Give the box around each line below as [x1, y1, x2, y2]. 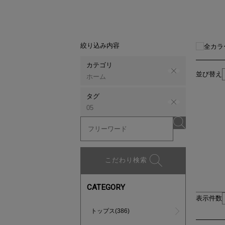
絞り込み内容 [80, 42, 120, 49]
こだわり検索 [104, 156, 147, 164]
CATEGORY [87, 183, 125, 192]
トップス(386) [91, 207, 130, 214]
